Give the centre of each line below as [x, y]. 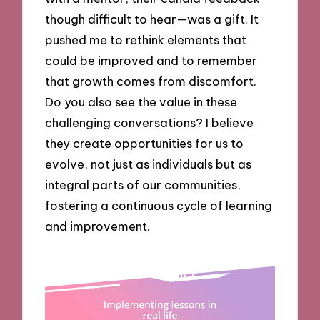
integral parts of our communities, [143, 184]
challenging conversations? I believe [150, 122]
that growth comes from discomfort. [151, 81]
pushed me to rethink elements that [146, 39]
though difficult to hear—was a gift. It [152, 19]
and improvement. [98, 226]
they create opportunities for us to [145, 143]
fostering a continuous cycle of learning [159, 205]
